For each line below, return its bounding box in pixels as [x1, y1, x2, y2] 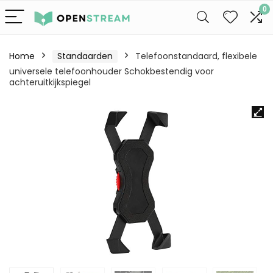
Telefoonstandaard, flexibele [135, 50, 257, 62]
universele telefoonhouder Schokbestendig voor [9, 65, 214, 77]
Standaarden [57, 50, 113, 62]
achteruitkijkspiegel [9, 76, 91, 88]
